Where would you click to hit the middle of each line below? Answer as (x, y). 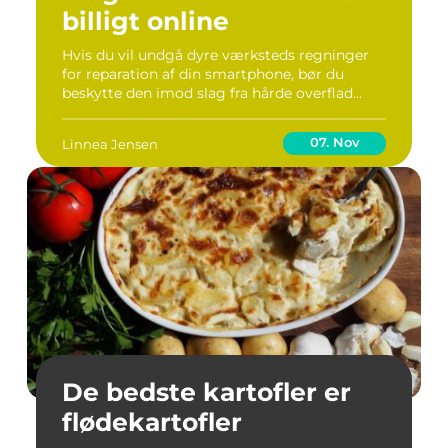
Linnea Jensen (110, 143)
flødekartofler (152, 422)
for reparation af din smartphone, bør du (203, 74)
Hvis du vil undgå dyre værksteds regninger (215, 55)
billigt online (145, 21)
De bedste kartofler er (206, 392)
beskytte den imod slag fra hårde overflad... (212, 93)
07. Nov (334, 142)
